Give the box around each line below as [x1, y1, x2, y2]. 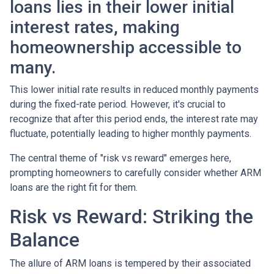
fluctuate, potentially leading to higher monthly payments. [10, 127, 251, 139]
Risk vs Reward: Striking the [10, 204, 253, 228]
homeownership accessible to [10, 37, 242, 57]
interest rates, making [10, 17, 180, 37]
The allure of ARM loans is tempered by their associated [10, 257, 251, 269]
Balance [10, 228, 80, 251]
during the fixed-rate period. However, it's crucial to [10, 98, 226, 110]
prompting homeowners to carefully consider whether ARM [10, 166, 261, 179]
